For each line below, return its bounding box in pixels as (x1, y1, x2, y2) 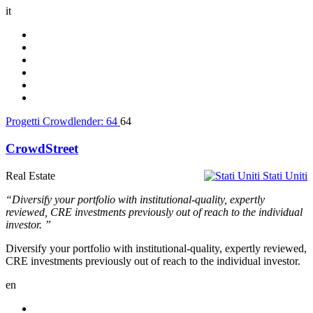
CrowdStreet (6, 141, 78, 156)
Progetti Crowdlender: (6, 115, 106, 128)
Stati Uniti (263, 169, 307, 182)
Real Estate (6, 169, 55, 182)
